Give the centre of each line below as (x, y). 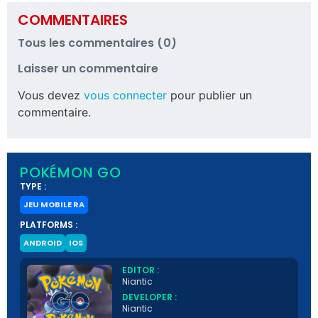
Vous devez (51, 95)
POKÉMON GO (71, 172)
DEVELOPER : (149, 297)
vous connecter (125, 95)
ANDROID (43, 242)
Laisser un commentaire (88, 69)
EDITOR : (141, 270)
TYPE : (33, 186)
